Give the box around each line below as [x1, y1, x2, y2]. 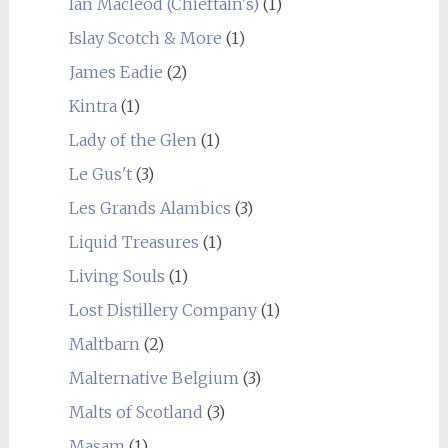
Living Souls [68, 265, 165, 286]
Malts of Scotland [68, 401, 203, 422]
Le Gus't [68, 163, 132, 184]
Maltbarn [68, 333, 140, 354]
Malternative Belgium [68, 367, 239, 388]
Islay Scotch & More [68, 27, 222, 48]
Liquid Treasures [68, 231, 199, 252]
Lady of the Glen [68, 129, 197, 150]
